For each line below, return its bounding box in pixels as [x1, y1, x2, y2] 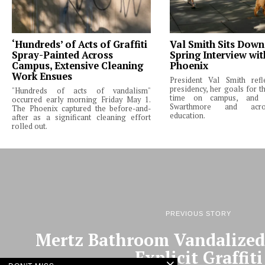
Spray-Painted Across [12, 48, 113, 62]
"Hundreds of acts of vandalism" [12, 85, 151, 96]
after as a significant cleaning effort [12, 112, 151, 122]
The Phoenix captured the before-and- [12, 103, 151, 114]
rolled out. [12, 121, 47, 131]
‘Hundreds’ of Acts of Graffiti [12, 37, 147, 51]
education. [170, 110, 206, 121]
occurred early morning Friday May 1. [12, 94, 151, 105]
